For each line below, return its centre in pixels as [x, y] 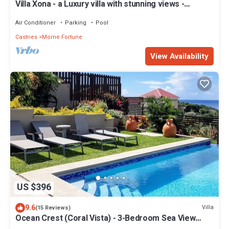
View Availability [179, 56]
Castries [26, 37]
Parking [76, 23]
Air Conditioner [36, 23]
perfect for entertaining [60, 14]
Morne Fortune [62, 37]
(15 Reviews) [53, 208]
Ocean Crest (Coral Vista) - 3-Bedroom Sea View [106, 218]
